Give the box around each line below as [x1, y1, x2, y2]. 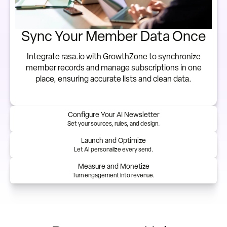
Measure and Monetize [78, 162, 149, 171]
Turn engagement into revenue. [72, 172, 155, 179]
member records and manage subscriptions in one [25, 63, 202, 73]
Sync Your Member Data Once [21, 27, 206, 45]
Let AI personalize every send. [73, 146, 154, 154]
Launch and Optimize [81, 136, 146, 145]
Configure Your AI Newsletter [67, 110, 160, 120]
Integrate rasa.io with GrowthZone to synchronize [26, 52, 201, 62]
